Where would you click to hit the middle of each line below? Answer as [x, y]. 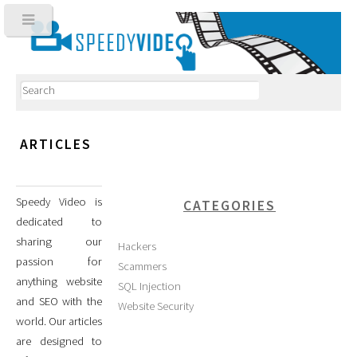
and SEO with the [59, 302]
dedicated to [59, 222]
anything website [59, 282]
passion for [59, 262]
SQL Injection [149, 286]
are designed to [59, 341]
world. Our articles [59, 322]
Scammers [142, 267]
